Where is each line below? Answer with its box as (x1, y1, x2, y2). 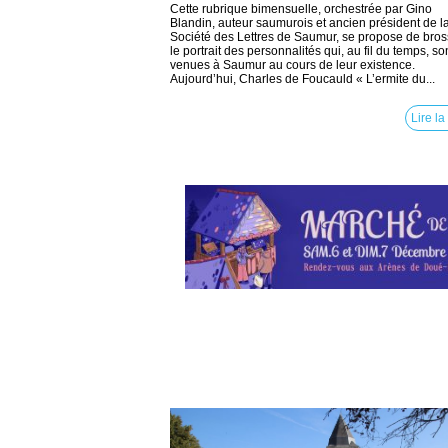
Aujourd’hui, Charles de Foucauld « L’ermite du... (170, 72, 435, 86)
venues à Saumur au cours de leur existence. (170, 58, 415, 72)
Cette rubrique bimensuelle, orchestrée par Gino (170, 2, 432, 16)
